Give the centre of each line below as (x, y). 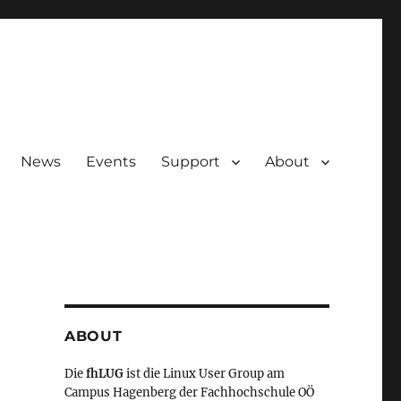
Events (111, 162)
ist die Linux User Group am (204, 374)
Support (190, 162)
